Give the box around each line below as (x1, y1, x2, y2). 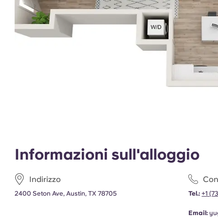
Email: (188, 209, 208, 217)
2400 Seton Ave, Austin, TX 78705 (15, 190, 117, 197)
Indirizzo (29, 174, 61, 184)
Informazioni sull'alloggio (15, 145, 200, 163)
